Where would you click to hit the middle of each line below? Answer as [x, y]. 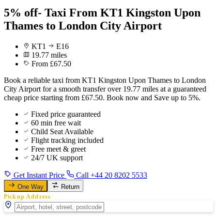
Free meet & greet [58, 149]
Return [70, 186]
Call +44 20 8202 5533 [111, 175]
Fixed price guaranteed [66, 114]
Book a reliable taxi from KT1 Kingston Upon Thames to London [105, 80]
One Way [31, 186]
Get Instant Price [39, 175]
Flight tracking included [67, 140]
